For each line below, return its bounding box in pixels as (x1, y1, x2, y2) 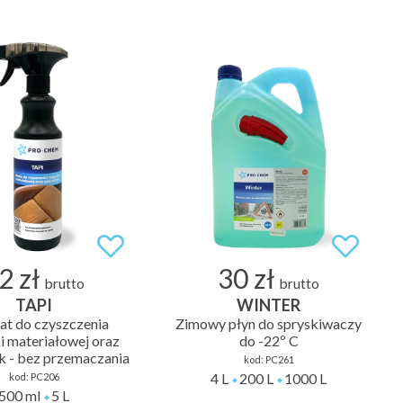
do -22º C (238, 332, 299, 350)
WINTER (237, 295, 300, 316)
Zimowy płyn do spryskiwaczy (175, 315, 362, 333)
